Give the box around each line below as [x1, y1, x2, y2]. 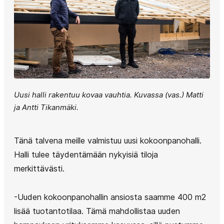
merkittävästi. [14, 163, 64, 173]
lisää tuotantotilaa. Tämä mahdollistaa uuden [14, 205, 180, 216]
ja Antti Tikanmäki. [14, 102, 78, 112]
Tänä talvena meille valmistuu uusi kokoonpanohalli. [14, 135, 201, 145]
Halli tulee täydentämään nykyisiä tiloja [14, 149, 158, 159]
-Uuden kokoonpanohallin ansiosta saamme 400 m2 [14, 191, 206, 202]
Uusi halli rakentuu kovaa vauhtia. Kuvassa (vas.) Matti [14, 89, 203, 99]
